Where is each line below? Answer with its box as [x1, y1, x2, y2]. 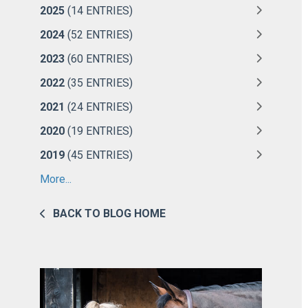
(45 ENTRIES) [65, 148, 133, 162]
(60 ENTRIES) [65, 52, 133, 65]
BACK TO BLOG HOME [53, 206, 166, 220]
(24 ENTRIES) [65, 100, 133, 113]
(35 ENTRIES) [65, 76, 133, 89]
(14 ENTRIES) [65, 3, 133, 17]
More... [40, 172, 71, 186]
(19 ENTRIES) [65, 124, 133, 137]
